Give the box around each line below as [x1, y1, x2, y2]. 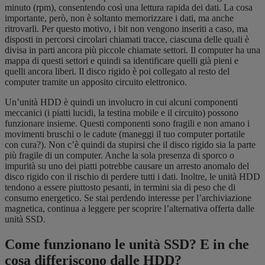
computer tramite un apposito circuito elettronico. [5, 76, 187, 87]
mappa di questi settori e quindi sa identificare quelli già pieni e [5, 55, 238, 66]
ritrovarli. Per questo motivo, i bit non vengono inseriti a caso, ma [5, 23, 248, 34]
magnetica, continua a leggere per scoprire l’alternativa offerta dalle [5, 203, 254, 214]
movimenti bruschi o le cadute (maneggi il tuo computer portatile [5, 128, 245, 139]
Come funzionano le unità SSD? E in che [5, 236, 249, 252]
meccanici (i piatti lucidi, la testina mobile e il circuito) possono [5, 107, 238, 118]
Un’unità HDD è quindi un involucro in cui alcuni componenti [5, 96, 238, 107]
